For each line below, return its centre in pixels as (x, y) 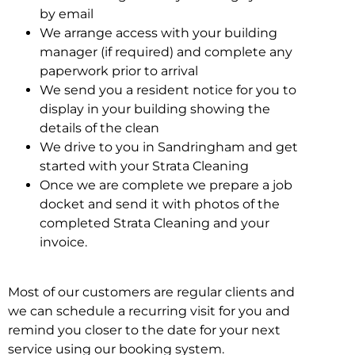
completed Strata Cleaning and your (155, 223)
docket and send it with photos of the (160, 204)
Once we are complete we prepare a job (166, 185)
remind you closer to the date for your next (144, 330)
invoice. (63, 242)
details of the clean (99, 128)
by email (67, 14)
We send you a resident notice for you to (168, 90)
